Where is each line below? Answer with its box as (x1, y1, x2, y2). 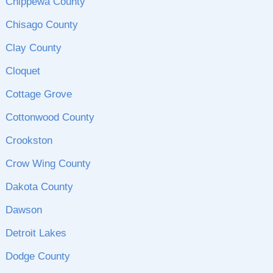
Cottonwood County (5, 112, 94, 123)
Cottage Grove (5, 88, 72, 100)
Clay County (5, 42, 62, 54)
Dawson (5, 204, 42, 216)
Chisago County (5, 19, 78, 30)
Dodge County (5, 250, 70, 262)
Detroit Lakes (5, 227, 66, 239)
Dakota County (5, 181, 73, 193)
